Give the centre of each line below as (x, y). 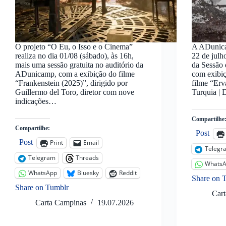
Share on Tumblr (42, 187)
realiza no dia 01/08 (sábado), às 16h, (74, 55)
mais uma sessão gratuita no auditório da (79, 65)
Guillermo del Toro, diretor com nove (75, 92)
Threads (87, 158)
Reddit (128, 173)
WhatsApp (43, 173)
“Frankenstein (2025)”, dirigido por (71, 83)
